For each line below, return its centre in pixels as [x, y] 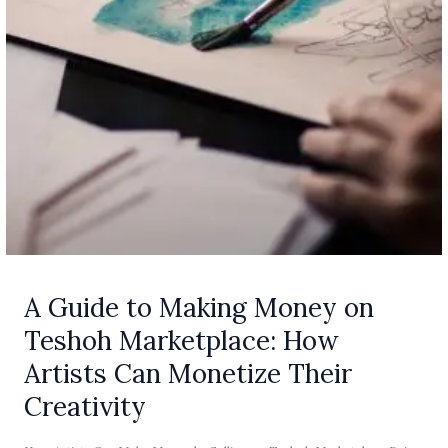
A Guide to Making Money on [199, 307]
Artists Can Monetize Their [188, 373]
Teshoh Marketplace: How [182, 340]
